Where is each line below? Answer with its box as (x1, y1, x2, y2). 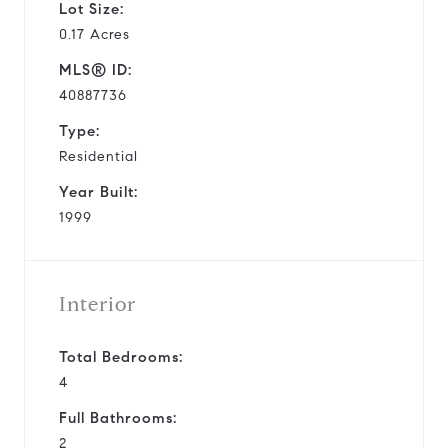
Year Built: (59, 182, 138, 201)
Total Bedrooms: (59, 347, 183, 366)
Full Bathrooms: (59, 408, 177, 427)
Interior (59, 291, 136, 317)
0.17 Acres (59, 25, 130, 43)
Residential (59, 147, 138, 165)
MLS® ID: (59, 60, 132, 79)
